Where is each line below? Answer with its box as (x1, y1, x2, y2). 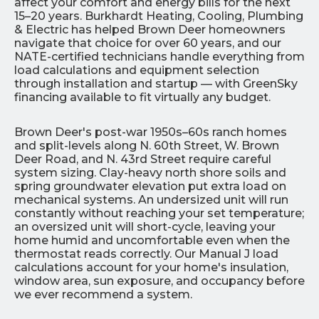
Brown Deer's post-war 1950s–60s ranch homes (14, 125, 287, 139)
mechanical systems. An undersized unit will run (14, 192, 288, 206)
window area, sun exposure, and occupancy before (14, 273, 305, 288)
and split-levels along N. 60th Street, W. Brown (14, 138, 279, 152)
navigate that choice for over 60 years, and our (14, 36, 281, 50)
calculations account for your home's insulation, (14, 260, 288, 274)
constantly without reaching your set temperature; (14, 206, 304, 220)
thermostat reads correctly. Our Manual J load (14, 246, 278, 261)
